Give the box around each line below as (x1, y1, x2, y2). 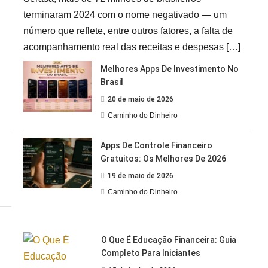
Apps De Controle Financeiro (100, 140, 213, 150)
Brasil (100, 77, 124, 87)
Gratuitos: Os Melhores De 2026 (100, 153, 227, 163)
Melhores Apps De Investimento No (100, 63, 239, 74)
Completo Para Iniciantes (101, 248, 201, 258)
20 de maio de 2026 (108, 95, 174, 103)
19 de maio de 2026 (108, 171, 174, 180)
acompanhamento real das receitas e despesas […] (23, 41, 241, 52)
